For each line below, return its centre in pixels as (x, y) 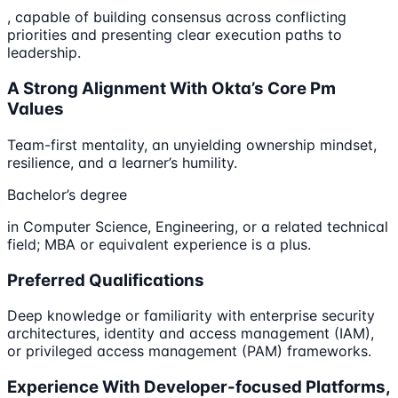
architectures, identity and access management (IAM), (191, 334)
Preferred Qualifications (106, 280)
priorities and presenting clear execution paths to (175, 35)
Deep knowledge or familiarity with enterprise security (191, 316)
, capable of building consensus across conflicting (177, 17)
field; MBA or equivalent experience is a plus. (159, 244)
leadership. (44, 53)
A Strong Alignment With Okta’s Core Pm (171, 89)
